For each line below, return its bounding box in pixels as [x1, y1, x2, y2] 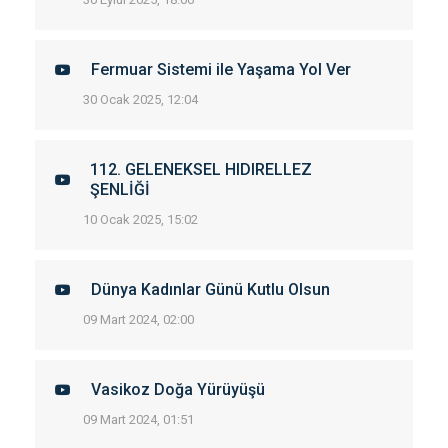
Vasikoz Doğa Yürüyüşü [91, 380, 265, 399]
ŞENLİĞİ [90, 180, 151, 199]
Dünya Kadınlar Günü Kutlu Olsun [91, 280, 330, 299]
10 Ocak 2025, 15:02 [83, 212, 198, 227]
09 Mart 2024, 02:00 [83, 312, 194, 327]
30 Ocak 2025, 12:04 [83, 92, 198, 107]
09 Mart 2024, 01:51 [83, 412, 194, 427]
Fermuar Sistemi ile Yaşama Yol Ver [91, 60, 351, 79]
